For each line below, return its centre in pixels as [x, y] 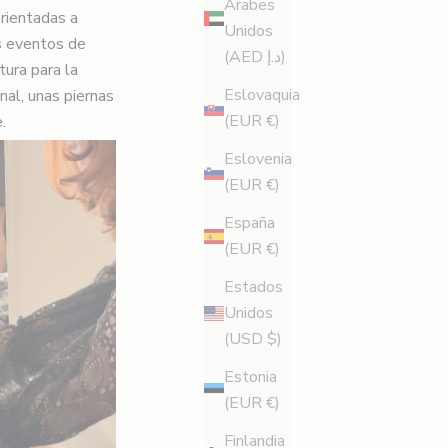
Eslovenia [258, 159]
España [249, 223]
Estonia [250, 377]
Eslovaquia [262, 95]
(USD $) [253, 339]
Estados [253, 287]
